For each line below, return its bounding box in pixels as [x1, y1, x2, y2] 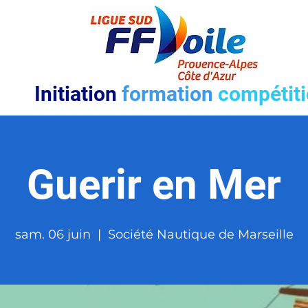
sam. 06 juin [14, 227, 91, 242]
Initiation [34, 82, 122, 106]
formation [122, 82, 219, 106]
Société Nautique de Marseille [107, 227, 294, 242]
